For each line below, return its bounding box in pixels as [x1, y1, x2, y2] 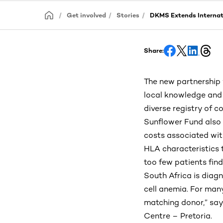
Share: [144, 46, 164, 54]
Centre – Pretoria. [144, 211, 212, 221]
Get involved [67, 11, 106, 19]
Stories [116, 11, 139, 19]
